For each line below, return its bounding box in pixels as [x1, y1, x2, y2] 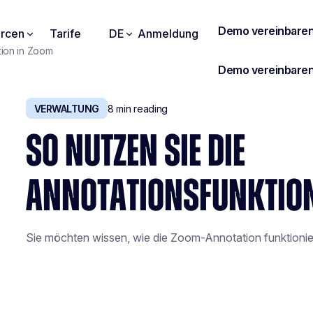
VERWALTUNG [34, 102, 99, 115]
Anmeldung [138, 27, 198, 41]
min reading [113, 102, 168, 115]
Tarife [50, 27, 81, 41]
